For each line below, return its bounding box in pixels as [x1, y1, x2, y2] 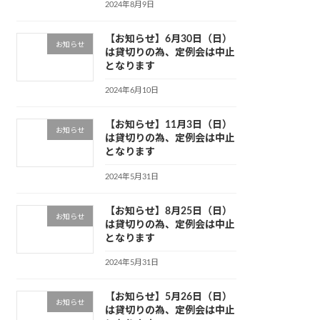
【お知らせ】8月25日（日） [104, 206, 232, 216]
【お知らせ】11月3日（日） [104, 120, 232, 131]
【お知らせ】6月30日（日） [104, 34, 232, 44]
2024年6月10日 [104, 86, 159, 95]
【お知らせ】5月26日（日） [104, 291, 232, 302]
